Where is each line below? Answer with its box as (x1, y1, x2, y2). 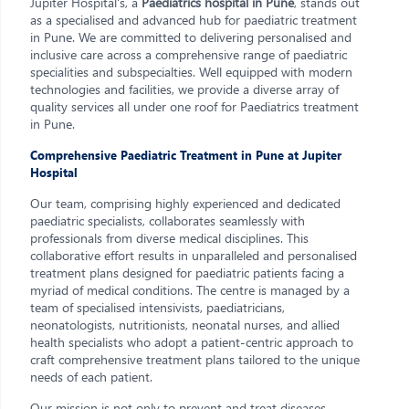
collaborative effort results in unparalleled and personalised (30, 246, 357, 264)
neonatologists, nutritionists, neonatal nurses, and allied (30, 316, 340, 333)
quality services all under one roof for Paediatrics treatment (30, 98, 359, 115)
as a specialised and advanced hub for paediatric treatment (30, 11, 357, 28)
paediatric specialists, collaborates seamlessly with (30, 212, 305, 229)
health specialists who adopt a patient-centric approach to (30, 333, 353, 351)
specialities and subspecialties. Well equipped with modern (30, 63, 352, 80)
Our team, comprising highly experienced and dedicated (30, 194, 341, 212)
